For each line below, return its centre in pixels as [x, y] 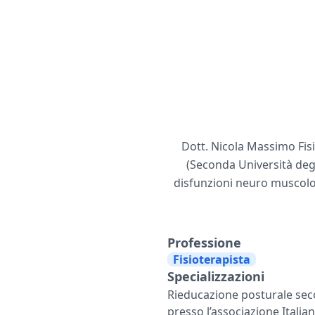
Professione [204, 242]
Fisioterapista [212, 259]
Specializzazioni [216, 276]
